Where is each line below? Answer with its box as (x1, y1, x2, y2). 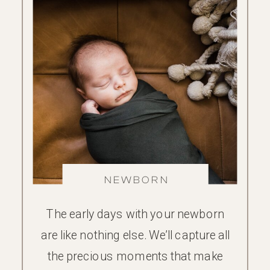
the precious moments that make (48, 248, 224, 263)
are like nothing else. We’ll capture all (40, 227, 230, 242)
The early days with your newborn (46, 206, 225, 221)
